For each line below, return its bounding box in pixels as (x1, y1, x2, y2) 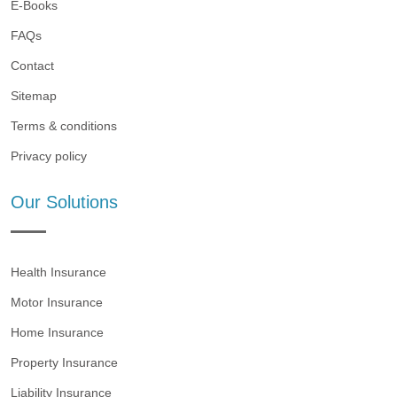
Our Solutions (11, 192, 118, 213)
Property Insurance (11, 355, 118, 370)
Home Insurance (11, 325, 104, 340)
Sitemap (11, 89, 57, 104)
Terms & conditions (11, 119, 117, 134)
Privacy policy (11, 149, 87, 164)
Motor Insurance (11, 295, 103, 310)
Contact (11, 58, 54, 74)
